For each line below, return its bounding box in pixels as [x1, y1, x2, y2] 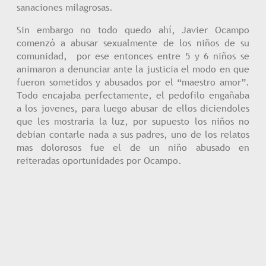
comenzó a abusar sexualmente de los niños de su [17, 36, 249, 49]
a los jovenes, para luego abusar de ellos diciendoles [17, 102, 249, 115]
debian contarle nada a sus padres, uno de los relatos [17, 128, 249, 141]
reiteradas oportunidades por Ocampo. [17, 154, 182, 167]
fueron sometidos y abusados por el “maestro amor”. [17, 75, 249, 88]
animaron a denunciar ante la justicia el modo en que [17, 62, 249, 75]
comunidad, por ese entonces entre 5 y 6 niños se [17, 49, 249, 62]
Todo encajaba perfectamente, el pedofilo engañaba [17, 88, 249, 102]
